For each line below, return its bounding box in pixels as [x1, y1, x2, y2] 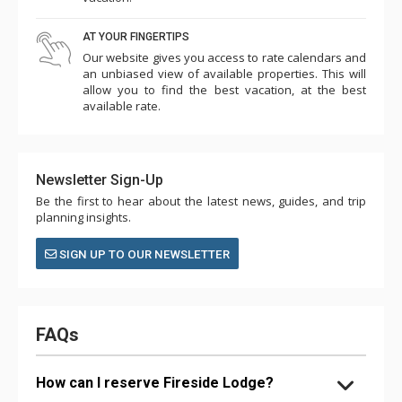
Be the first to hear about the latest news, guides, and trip [36, 192, 366, 209]
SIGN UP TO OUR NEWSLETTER [57, 247, 230, 261]
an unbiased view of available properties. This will [83, 65, 366, 82]
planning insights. [36, 208, 131, 225]
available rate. [83, 97, 161, 114]
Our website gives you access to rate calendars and [83, 48, 366, 66]
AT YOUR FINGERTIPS [83, 30, 189, 43]
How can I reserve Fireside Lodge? [36, 373, 274, 391]
